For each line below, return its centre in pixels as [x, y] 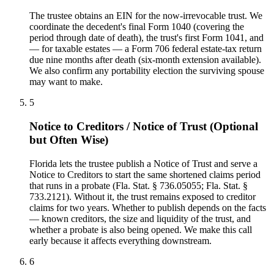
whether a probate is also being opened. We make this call [141, 229]
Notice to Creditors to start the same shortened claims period [145, 174]
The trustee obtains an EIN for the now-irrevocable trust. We [146, 16]
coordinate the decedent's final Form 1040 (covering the [137, 27]
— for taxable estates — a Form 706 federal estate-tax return [146, 49]
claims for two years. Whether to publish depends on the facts [148, 207]
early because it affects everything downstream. [120, 240]
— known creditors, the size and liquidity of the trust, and [140, 218]
